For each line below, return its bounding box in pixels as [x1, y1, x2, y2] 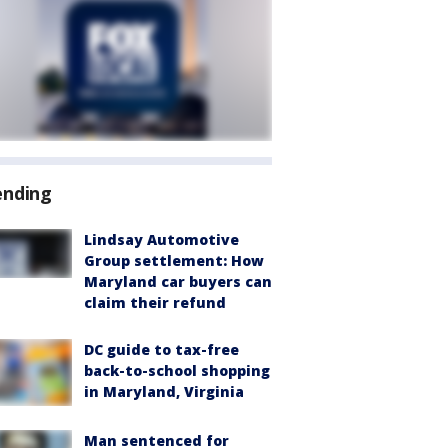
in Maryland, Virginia [84, 382, 244, 401]
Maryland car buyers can [84, 272, 272, 291]
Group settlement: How [84, 251, 264, 270]
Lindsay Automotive [84, 230, 239, 249]
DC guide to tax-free [84, 340, 239, 359]
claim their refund [84, 293, 226, 312]
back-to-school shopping [84, 361, 270, 380]
